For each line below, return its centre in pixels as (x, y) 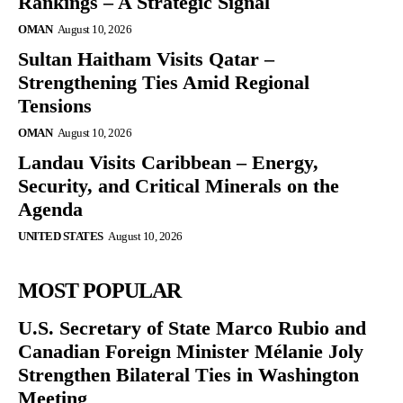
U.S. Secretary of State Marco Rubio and (192, 328)
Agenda (50, 210)
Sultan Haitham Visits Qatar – (146, 59)
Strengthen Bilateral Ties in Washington (188, 375)
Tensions (55, 106)
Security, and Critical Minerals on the (179, 186)
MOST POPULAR (99, 291)
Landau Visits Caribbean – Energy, (168, 163)
